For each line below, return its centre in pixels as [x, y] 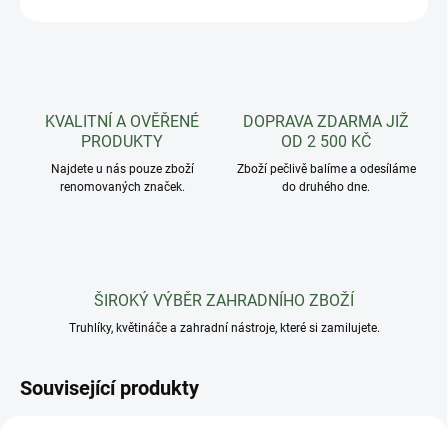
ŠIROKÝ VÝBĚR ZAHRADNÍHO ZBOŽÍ [224, 301]
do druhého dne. [326, 187]
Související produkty [109, 388]
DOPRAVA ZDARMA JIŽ [326, 122]
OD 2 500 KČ [326, 142]
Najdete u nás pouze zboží [122, 169]
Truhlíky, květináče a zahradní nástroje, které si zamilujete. [224, 328]
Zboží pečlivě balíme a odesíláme [326, 169]
